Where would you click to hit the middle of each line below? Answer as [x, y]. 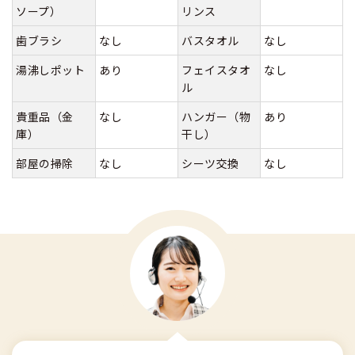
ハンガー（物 [216, 116]
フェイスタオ [216, 69]
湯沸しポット [51, 69]
